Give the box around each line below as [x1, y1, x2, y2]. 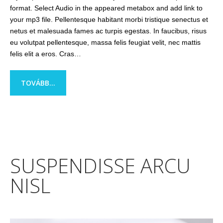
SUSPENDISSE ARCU [10, 152, 191, 179]
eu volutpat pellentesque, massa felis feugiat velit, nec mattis [10, 38, 201, 46]
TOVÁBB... [21, 78, 55, 88]
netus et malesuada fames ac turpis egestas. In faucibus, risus [10, 27, 207, 35]
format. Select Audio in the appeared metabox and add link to [10, 4, 203, 12]
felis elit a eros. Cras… [10, 50, 81, 58]
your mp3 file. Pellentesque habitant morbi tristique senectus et [10, 15, 208, 23]
